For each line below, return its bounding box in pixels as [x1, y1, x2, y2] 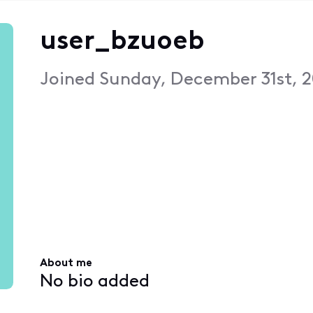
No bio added [39, 272, 150, 291]
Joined [39, 71, 99, 89]
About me [39, 258, 92, 270]
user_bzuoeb [39, 28, 205, 56]
